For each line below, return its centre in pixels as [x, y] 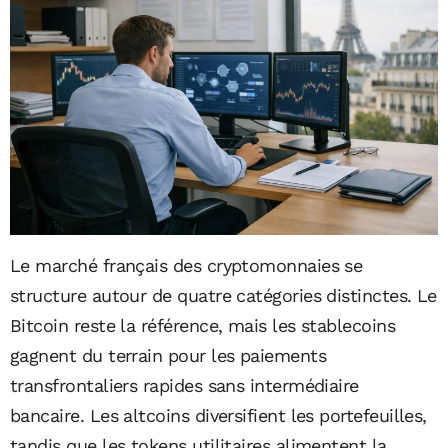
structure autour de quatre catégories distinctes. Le [223, 295]
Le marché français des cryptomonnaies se [186, 265]
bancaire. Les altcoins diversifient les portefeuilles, [218, 415]
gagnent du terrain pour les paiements [168, 355]
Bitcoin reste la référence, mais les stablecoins [203, 325]
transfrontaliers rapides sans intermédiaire [184, 385]
